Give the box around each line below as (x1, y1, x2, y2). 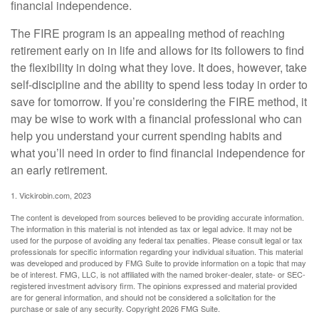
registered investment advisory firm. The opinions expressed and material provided (11, 280, 297, 292)
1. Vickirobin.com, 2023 (11, 189, 91, 202)
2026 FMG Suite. (162, 303, 220, 315)
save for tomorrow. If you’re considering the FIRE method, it (11, 93, 307, 110)
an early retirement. (11, 162, 108, 179)
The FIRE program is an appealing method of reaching (11, 25, 285, 42)
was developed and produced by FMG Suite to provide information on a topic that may (11, 257, 306, 269)
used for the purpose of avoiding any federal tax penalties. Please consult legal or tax (11, 234, 303, 246)
